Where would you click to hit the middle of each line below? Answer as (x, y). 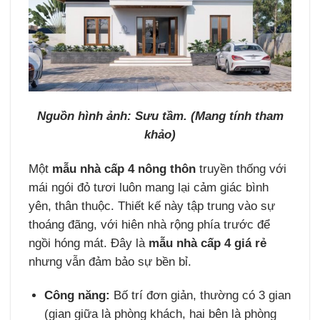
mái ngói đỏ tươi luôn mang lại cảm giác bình (149, 187)
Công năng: (77, 296)
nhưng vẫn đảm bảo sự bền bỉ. (110, 261)
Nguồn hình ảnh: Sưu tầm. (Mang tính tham (160, 116)
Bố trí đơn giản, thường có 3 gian (201, 296)
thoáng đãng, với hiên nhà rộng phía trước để (150, 224)
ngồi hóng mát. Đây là (89, 243)
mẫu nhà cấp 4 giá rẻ (208, 243)
